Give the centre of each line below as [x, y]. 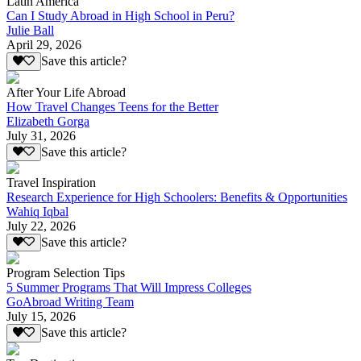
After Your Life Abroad [66, 92]
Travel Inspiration [51, 182]
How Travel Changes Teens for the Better [112, 106]
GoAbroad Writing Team [70, 302]
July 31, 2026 [41, 135]
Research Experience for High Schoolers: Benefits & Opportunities [177, 197]
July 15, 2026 [41, 317]
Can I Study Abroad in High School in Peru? [120, 16]
